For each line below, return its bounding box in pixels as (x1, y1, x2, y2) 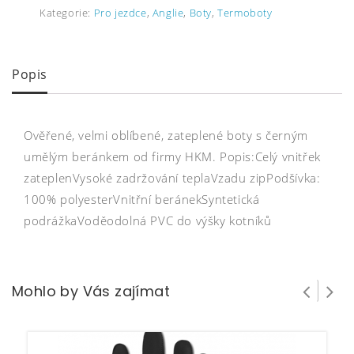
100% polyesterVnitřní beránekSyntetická (24, 191, 260, 208)
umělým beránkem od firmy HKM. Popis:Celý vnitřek (24, 149, 321, 165)
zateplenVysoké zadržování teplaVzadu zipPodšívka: (24, 170, 321, 186)
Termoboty (217, 5, 273, 20)
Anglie (152, 5, 184, 20)
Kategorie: (40, 5, 94, 20)
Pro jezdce (93, 5, 147, 20)
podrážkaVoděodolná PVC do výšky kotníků (24, 213, 272, 229)
